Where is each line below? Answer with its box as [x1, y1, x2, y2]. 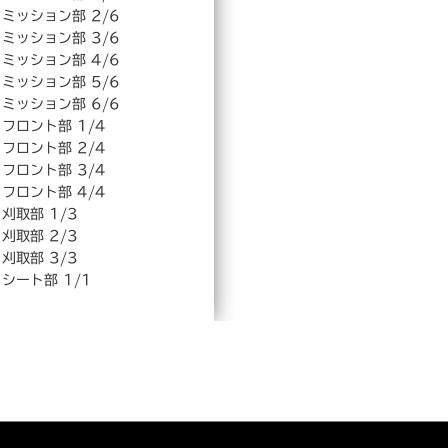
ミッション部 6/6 [2, 97, 120, 112]
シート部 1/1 [2, 273, 92, 288]
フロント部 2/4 [2, 141, 106, 156]
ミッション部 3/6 [2, 31, 120, 46]
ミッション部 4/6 [2, 53, 120, 68]
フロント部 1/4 [2, 119, 106, 134]
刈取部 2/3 [2, 229, 78, 244]
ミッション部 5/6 [2, 75, 120, 90]
